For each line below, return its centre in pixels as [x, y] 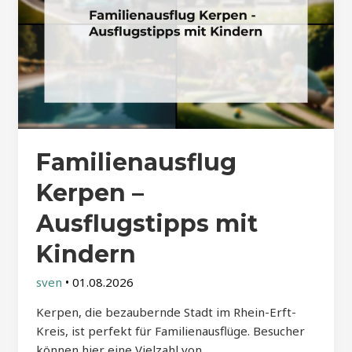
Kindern [86, 254]
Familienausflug [136, 162]
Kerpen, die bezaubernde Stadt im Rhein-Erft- [166, 312]
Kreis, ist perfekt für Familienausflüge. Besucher [170, 330]
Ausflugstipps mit [147, 223]
